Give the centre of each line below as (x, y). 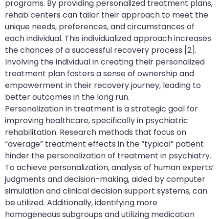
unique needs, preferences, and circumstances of (100, 26)
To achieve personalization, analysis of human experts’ (109, 167)
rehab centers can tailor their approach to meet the (107, 15)
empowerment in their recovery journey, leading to (103, 85)
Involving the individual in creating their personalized (105, 62)
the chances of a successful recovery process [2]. (101, 50)
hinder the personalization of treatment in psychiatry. (108, 155)
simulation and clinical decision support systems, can (106, 191)
